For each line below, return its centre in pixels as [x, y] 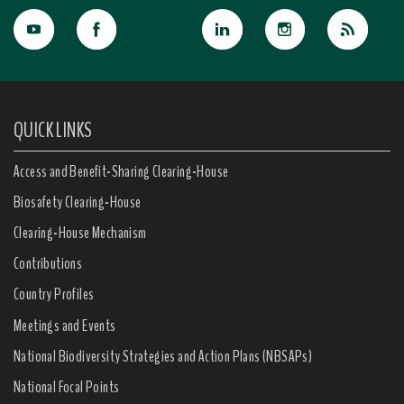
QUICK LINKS [53, 130]
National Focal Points [67, 386]
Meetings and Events [65, 325]
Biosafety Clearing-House [78, 202]
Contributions [48, 264]
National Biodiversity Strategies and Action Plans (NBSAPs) [163, 356]
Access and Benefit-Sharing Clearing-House [121, 171]
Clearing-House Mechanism [80, 233]
